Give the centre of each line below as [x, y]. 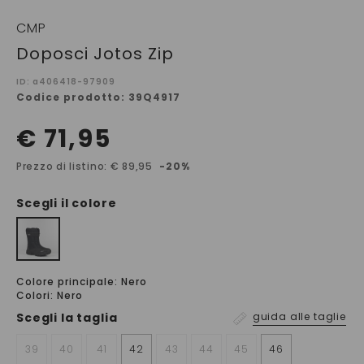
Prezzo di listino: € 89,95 [84, 166]
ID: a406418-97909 [66, 81]
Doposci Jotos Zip [95, 53]
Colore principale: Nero [82, 281]
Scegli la [47, 317]
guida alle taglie [299, 316]
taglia [97, 317]
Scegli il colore [67, 203]
